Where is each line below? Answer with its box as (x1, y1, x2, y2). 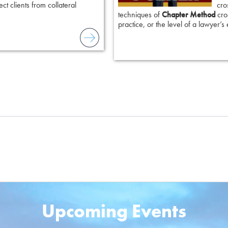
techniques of (118, 9, 162, 20)
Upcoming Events (41, 199, 186, 223)
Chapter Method (161, 9, 215, 20)
